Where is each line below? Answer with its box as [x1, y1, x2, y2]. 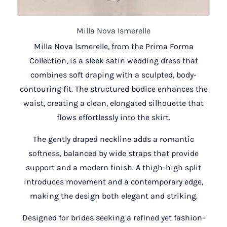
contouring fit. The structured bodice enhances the [19, 84, 208, 94]
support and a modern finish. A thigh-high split [26, 162, 201, 172]
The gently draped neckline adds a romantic [33, 134, 194, 144]
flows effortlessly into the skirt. [57, 112, 170, 122]
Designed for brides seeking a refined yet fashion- [22, 212, 205, 222]
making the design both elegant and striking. [29, 191, 198, 201]
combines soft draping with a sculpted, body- [30, 69, 197, 80]
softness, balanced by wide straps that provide [28, 148, 199, 158]
